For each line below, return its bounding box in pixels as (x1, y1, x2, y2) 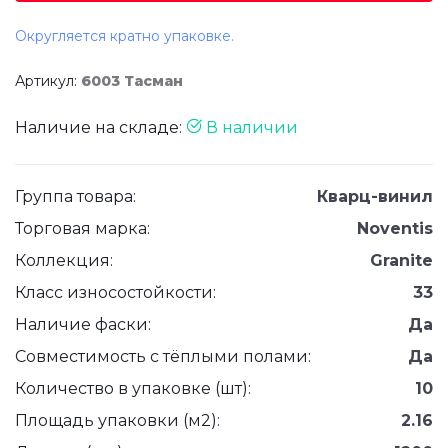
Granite (370, 251, 433, 270)
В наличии (202, 118, 298, 137)
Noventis (357, 219, 433, 238)
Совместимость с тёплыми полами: (15, 347, 311, 366)
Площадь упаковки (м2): (15, 411, 220, 430)
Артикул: (15, 72, 81, 90)
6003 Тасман (81, 72, 183, 90)
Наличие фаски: (15, 315, 151, 334)
